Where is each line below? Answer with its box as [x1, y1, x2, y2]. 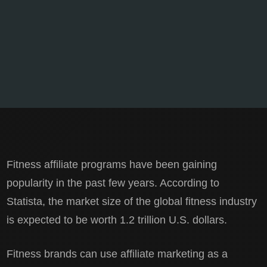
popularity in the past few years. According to [7, 176, 220, 189]
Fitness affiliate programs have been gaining [7, 158, 218, 170]
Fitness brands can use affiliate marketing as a [7, 247, 228, 260]
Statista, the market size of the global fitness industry [7, 195, 257, 207]
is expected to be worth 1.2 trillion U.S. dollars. [7, 213, 228, 226]
